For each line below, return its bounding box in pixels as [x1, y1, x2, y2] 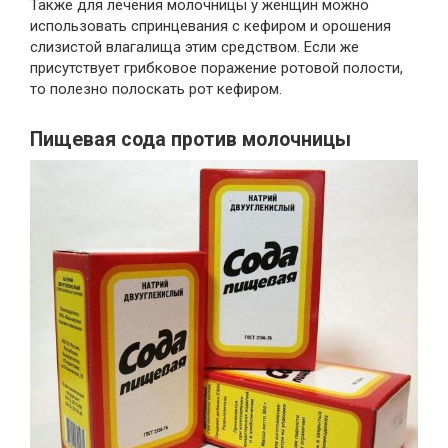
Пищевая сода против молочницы [30, 128, 351, 152]
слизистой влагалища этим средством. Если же [30, 38, 359, 57]
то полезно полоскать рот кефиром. [30, 80, 282, 99]
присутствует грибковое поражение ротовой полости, [30, 59, 403, 78]
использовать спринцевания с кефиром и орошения [30, 17, 391, 36]
